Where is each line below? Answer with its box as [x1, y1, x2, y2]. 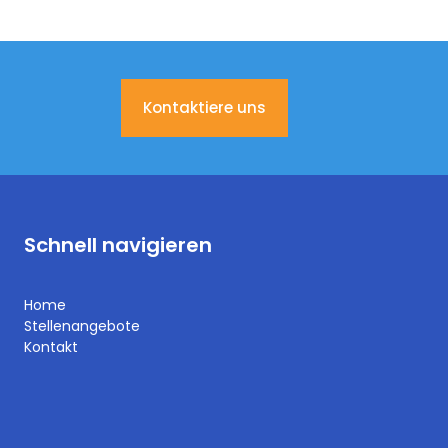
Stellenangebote [24, 316, 140, 337]
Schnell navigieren [24, 231, 212, 260]
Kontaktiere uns [143, 96, 267, 118]
